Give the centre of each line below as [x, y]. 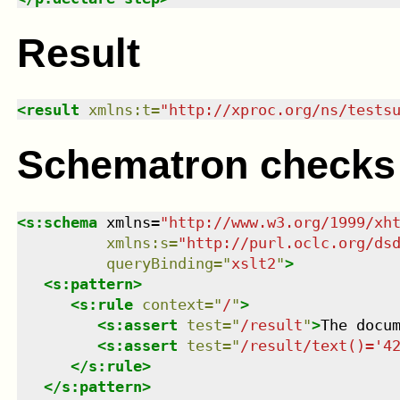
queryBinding [159, 263]
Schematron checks [206, 165]
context [173, 304]
